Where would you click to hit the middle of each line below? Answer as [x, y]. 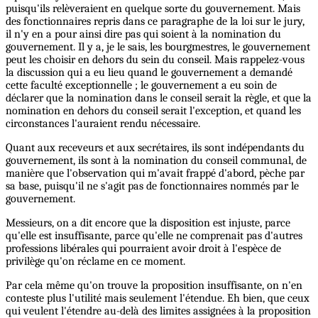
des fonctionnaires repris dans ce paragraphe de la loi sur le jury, [155, 22]
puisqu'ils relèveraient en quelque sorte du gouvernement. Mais [153, 9]
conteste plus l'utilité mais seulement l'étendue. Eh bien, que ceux [158, 298]
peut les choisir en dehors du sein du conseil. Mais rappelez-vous [155, 60]
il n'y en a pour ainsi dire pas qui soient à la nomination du [143, 34]
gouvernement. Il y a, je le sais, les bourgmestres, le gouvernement [158, 47]
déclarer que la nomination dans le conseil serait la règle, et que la [159, 98]
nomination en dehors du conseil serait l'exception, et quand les [153, 111]
